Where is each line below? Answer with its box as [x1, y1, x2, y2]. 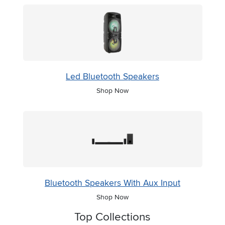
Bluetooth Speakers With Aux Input [45, 178, 180, 188]
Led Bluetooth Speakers [66, 71, 159, 82]
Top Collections [74, 210, 151, 224]
